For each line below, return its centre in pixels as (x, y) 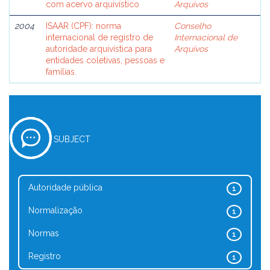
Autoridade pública (65, 187)
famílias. (61, 72)
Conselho (193, 26)
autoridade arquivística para (99, 49)
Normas (44, 233)
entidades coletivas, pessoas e (105, 60)
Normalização (55, 210)
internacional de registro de (99, 37)
